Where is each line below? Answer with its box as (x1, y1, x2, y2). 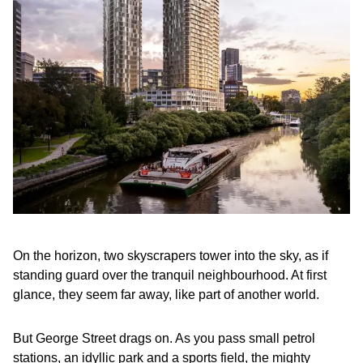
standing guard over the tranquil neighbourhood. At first (13, 268, 327, 282)
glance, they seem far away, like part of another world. (13, 288, 319, 301)
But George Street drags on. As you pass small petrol (13, 331, 315, 345)
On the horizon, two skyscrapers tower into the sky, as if (13, 249, 328, 263)
